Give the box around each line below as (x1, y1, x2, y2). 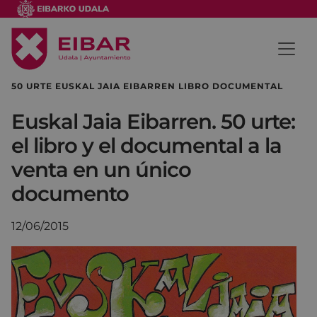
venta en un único (11, 156, 191, 182)
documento (11, 180, 129, 206)
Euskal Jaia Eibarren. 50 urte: (11, 108, 295, 134)
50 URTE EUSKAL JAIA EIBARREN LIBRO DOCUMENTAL (11, 80, 283, 91)
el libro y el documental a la (11, 132, 282, 158)
